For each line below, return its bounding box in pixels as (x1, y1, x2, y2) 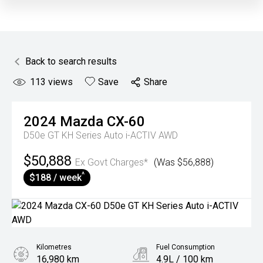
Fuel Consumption (156, 243, 215, 251)
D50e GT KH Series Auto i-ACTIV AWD (23, 130, 178, 141)
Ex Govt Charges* (75, 157, 148, 168)
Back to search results (25, 56, 117, 67)
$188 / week (29, 172, 82, 183)
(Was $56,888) (154, 157, 214, 168)
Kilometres (36, 243, 72, 251)
